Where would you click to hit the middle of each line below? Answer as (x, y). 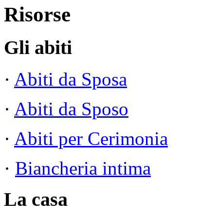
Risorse (37, 14)
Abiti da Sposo (71, 109)
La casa (36, 200)
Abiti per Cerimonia (91, 138)
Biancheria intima (83, 168)
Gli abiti (38, 47)
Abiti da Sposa (71, 79)
